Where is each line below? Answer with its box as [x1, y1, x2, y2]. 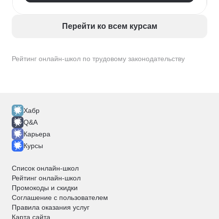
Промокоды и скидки [12, 184, 78, 192]
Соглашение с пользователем [12, 194, 108, 201]
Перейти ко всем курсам [62, 22, 157, 30]
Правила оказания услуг [12, 203, 89, 211]
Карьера [23, 130, 50, 138]
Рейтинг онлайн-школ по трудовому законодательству [12, 55, 185, 63]
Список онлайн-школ [12, 164, 79, 172]
